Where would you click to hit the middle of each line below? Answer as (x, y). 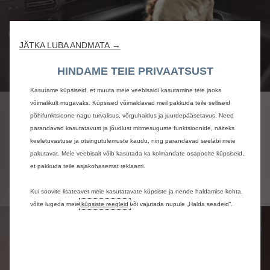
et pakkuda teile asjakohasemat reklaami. (88, 166)
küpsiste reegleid (105, 204)
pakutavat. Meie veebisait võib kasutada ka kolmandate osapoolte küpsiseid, (137, 153)
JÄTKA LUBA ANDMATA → (70, 45)
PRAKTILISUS (112, 126)
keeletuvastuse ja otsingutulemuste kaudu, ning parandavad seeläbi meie (133, 140)
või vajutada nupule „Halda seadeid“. (181, 204)
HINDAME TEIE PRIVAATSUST (135, 71)
